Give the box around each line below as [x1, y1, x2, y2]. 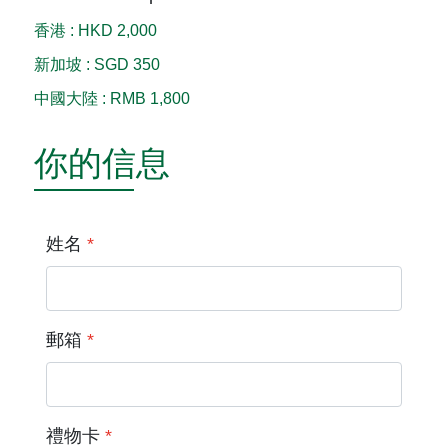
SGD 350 [94, 56, 161, 74]
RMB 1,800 [110, 90, 191, 108]
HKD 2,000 [78, 22, 158, 40]
